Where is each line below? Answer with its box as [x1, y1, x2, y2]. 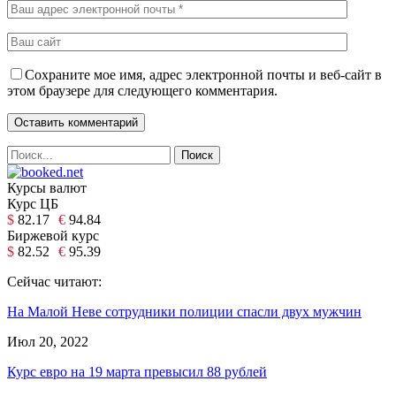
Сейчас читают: [7, 273, 102, 289]
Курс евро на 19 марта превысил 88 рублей [7, 363, 267, 379]
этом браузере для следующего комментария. [7, 82, 278, 98]
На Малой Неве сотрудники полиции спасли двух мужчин [7, 303, 362, 319]
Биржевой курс [7, 227, 99, 243]
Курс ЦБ [7, 195, 58, 211]
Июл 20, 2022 [7, 333, 88, 349]
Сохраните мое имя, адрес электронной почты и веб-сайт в [25, 66, 382, 82]
